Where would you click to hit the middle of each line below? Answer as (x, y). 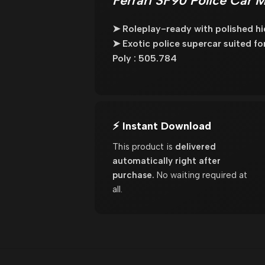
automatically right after (166, 161)
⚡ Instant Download (161, 126)
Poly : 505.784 (144, 58)
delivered (195, 146)
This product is (143, 146)
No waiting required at (201, 175)
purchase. (133, 175)
